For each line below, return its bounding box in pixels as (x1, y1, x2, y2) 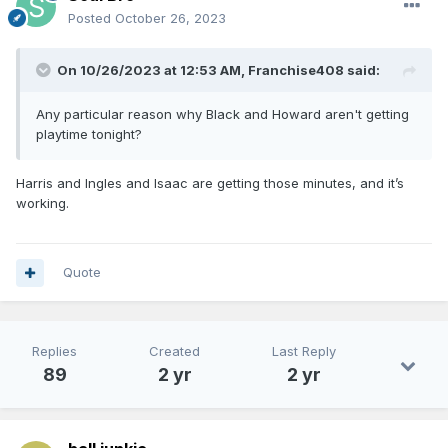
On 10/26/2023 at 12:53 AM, (57, 62, 248, 79)
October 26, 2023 (115, 10, 226, 27)
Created (149, 343, 200, 360)
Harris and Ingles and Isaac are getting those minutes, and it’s (16, 175, 404, 192)
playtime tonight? (36, 126, 142, 143)
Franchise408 (248, 62, 344, 79)
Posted (68, 10, 115, 27)
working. (16, 195, 69, 212)
